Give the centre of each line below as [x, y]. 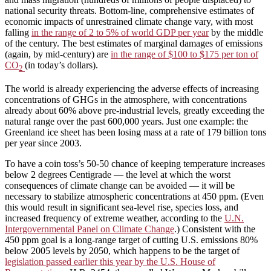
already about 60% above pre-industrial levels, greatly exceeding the [135, 110]
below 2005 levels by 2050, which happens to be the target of [122, 250]
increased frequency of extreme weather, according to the [115, 218]
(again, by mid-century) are [58, 54]
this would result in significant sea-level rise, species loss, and [122, 207]
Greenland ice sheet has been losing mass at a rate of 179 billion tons [135, 132]
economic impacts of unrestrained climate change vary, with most [129, 22]
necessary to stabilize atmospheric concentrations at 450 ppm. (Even [134, 196]
